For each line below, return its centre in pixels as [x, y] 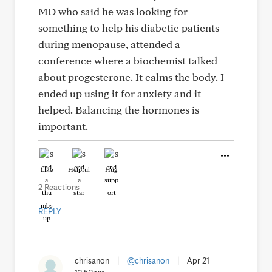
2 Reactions [59, 187]
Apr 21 [198, 260]
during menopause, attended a [109, 44]
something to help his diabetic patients [129, 28]
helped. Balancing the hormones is [119, 110]
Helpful [79, 169]
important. [63, 126]
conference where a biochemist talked [128, 60]
